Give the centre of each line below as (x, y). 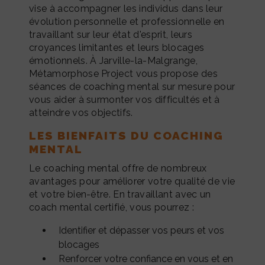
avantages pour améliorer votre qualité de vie (132, 181)
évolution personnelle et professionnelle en (127, 21)
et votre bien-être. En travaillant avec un (120, 194)
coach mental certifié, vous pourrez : (112, 207)
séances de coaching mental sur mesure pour (132, 86)
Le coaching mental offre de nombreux (118, 168)
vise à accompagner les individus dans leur (126, 8)
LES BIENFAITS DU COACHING (126, 135)
